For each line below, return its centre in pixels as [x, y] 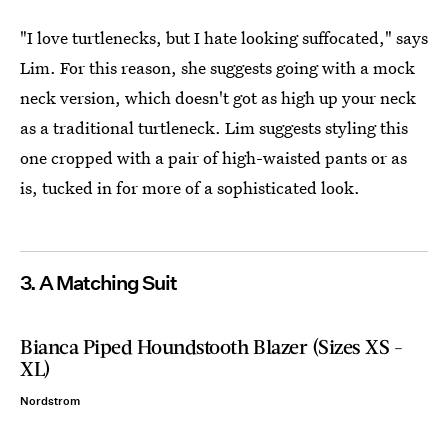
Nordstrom [50, 401]
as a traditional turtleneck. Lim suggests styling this [214, 127]
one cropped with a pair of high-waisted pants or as [213, 157]
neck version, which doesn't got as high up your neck [218, 97]
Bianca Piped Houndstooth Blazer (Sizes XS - [211, 346]
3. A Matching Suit [98, 283]
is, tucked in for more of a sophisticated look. [190, 187]
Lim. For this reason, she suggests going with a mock [217, 67]
